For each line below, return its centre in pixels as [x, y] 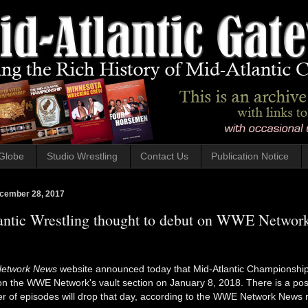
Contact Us [164, 156]
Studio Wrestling [82, 156]
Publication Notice [250, 156]
